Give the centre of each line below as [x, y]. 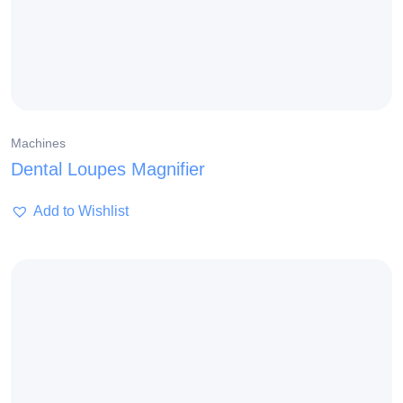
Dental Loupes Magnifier [108, 170]
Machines [38, 143]
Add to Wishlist [81, 211]
